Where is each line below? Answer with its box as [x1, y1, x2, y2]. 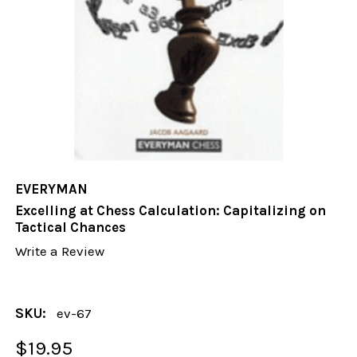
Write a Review [15, 243, 105, 260]
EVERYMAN [15, 181, 88, 198]
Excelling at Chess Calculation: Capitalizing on [15, 202, 327, 219]
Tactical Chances [15, 219, 127, 236]
